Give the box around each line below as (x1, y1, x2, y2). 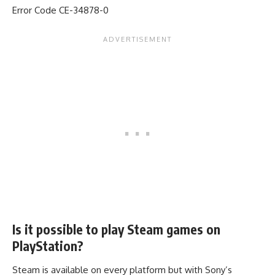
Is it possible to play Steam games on (12, 220, 220, 238)
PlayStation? (12, 237, 83, 254)
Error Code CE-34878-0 (12, 4, 109, 17)
